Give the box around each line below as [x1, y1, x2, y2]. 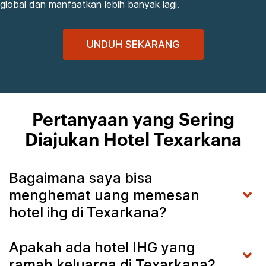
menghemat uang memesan [9, 186, 199, 204]
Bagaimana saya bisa [9, 169, 153, 186]
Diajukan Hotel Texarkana [24, 131, 242, 150]
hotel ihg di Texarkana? [9, 203, 167, 221]
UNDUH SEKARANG [86, 38, 180, 50]
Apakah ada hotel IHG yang [9, 238, 195, 256]
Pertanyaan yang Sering [31, 111, 235, 129]
